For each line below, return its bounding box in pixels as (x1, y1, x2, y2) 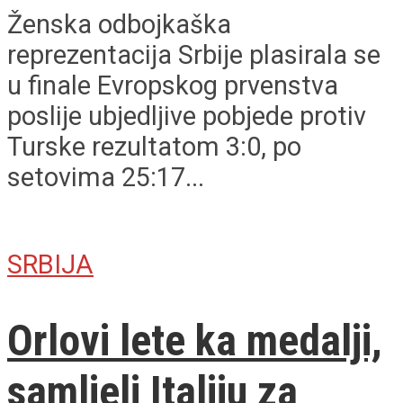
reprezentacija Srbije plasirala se (7, 39, 381, 70)
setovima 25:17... (7, 161, 204, 193)
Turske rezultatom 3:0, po (7, 130, 301, 162)
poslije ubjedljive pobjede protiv (7, 100, 366, 131)
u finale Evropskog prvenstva (7, 69, 338, 101)
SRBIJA (7, 248, 94, 280)
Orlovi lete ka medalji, (7, 315, 382, 367)
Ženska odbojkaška (7, 8, 231, 40)
